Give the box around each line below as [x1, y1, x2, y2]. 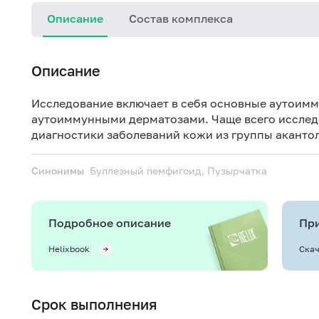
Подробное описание [48, 216, 171, 230]
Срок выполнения [31, 296, 157, 313]
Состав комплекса [129, 11, 233, 26]
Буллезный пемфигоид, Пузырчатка [90, 164, 267, 177]
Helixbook [48, 244, 90, 254]
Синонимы [31, 164, 84, 177]
